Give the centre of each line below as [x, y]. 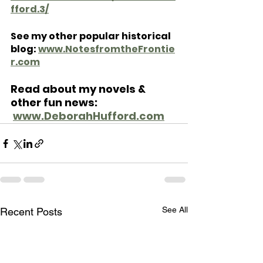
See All [175, 210]
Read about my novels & [79, 89]
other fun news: [55, 103]
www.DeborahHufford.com [89, 116]
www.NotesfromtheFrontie [107, 49]
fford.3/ [30, 9]
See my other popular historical [92, 36]
